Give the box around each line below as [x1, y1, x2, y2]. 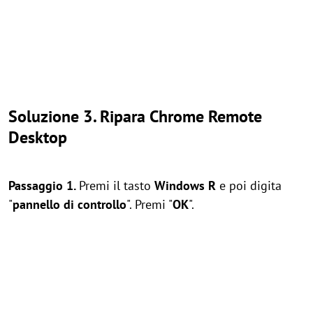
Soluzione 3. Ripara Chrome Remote [8, 105, 262, 127]
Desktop [8, 126, 67, 148]
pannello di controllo [13, 196, 126, 212]
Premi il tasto [79, 177, 154, 194]
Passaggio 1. [8, 177, 79, 194]
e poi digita [216, 177, 282, 194]
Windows [154, 177, 205, 194]
